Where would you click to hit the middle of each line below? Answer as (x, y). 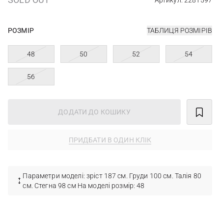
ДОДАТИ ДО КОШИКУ (94, 112)
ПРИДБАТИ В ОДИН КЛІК (110, 140)
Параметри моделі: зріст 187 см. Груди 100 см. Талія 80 (112, 176)
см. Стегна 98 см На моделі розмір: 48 (84, 186)
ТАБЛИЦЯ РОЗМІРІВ (179, 30)
